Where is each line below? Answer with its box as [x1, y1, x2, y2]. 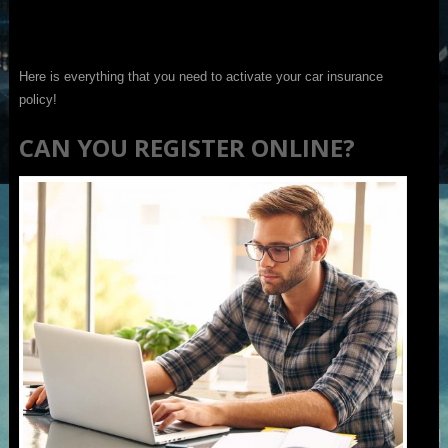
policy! [18, 91, 57, 107]
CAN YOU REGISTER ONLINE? [18, 130, 355, 164]
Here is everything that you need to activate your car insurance [18, 68, 383, 84]
